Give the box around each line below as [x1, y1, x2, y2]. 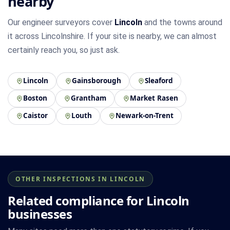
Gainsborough [72, 76, 121, 86]
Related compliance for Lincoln [8, 191, 189, 209]
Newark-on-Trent [116, 111, 174, 121]
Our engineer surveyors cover [8, 17, 114, 27]
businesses [8, 205, 72, 222]
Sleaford [145, 76, 173, 86]
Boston [23, 93, 47, 103]
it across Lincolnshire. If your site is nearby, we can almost [8, 31, 217, 41]
